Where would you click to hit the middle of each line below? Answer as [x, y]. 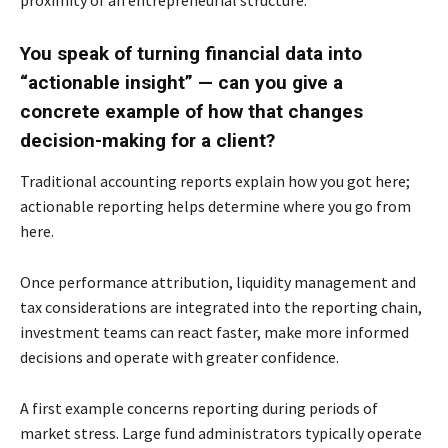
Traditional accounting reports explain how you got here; [215, 181]
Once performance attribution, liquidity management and [218, 282]
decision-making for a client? [147, 141]
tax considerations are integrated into [152, 307]
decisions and [67, 357]
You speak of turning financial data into [191, 54]
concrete [62, 112]
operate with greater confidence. [228, 357]
